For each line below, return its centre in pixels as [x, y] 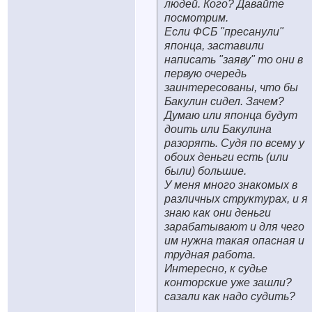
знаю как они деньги [218, 213]
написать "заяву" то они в [234, 60]
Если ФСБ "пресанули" [224, 32]
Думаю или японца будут [231, 115]
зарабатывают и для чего [234, 227]
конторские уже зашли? [228, 282]
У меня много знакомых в [231, 185]
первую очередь [205, 73]
